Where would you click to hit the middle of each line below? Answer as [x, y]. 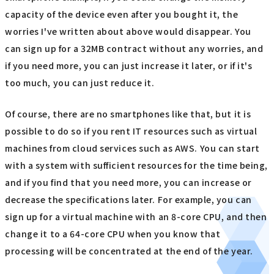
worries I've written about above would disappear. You [128, 31]
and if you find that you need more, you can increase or [128, 182]
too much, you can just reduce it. [80, 83]
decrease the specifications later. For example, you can [128, 199]
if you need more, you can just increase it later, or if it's [129, 66]
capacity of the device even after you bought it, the [122, 14]
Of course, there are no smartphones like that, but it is [128, 113]
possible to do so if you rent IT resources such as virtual [131, 131]
